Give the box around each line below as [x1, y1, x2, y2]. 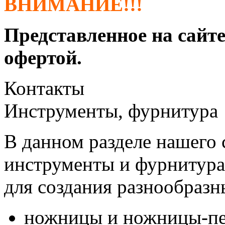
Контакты [4, 77, 84, 99]
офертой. [4, 46, 82, 68]
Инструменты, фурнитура [4, 99, 218, 122]
